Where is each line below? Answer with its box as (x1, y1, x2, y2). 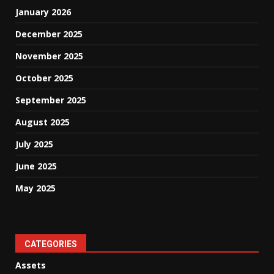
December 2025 (15, 28, 83, 40)
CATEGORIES (24, 239, 77, 249)
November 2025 (15, 50, 83, 62)
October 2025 (15, 72, 73, 84)
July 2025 (15, 138, 53, 150)
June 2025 (15, 160, 57, 172)
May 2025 (15, 182, 56, 194)
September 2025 (15, 94, 86, 106)
